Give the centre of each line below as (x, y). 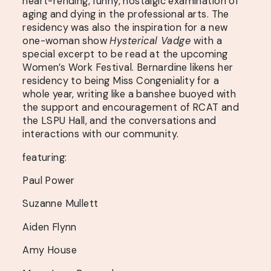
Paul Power (49, 181)
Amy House (50, 250)
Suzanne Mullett (60, 204)
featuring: (45, 157)
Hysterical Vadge (152, 41)
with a (208, 41)
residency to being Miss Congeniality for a (121, 81)
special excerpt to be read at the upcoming (125, 54)
